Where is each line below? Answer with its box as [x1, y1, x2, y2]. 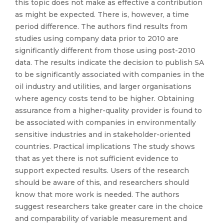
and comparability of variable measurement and [15, 214, 187, 223]
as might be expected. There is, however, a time [15, 10, 189, 19]
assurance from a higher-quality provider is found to [15, 106, 202, 115]
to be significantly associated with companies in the [15, 70, 204, 79]
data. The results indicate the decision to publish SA [15, 58, 204, 67]
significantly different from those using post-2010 [15, 46, 195, 55]
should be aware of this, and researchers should [15, 178, 189, 187]
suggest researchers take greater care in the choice [15, 202, 203, 211]
